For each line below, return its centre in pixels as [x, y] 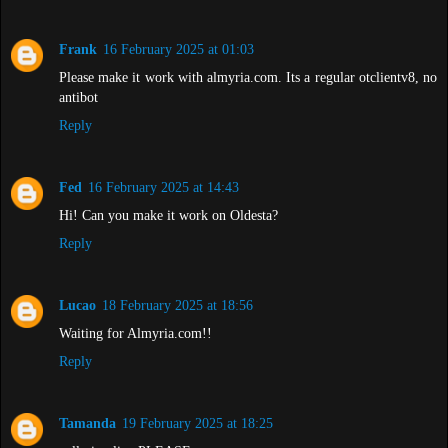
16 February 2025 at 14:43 [163, 187]
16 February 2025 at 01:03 [178, 49]
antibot [78, 97]
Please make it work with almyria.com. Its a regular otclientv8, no [248, 77]
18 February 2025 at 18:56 [177, 305]
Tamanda [87, 423]
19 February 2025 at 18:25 [197, 423]
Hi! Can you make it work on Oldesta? [168, 215]
